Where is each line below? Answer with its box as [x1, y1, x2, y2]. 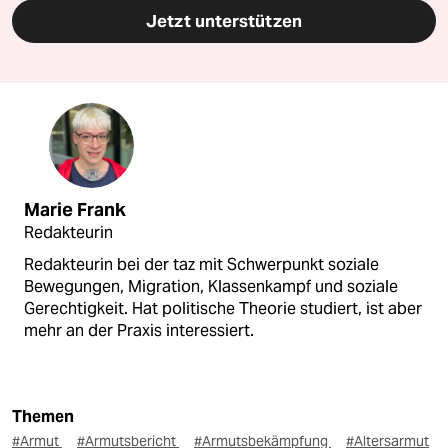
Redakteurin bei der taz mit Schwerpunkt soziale [24, 254, 379, 276]
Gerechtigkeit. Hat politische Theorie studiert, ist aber [24, 298, 422, 320]
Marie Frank [24, 199, 126, 222]
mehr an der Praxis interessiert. [24, 320, 254, 342]
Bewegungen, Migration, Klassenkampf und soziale [24, 276, 398, 298]
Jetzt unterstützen [146, 10, 302, 33]
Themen [12, 407, 74, 427]
